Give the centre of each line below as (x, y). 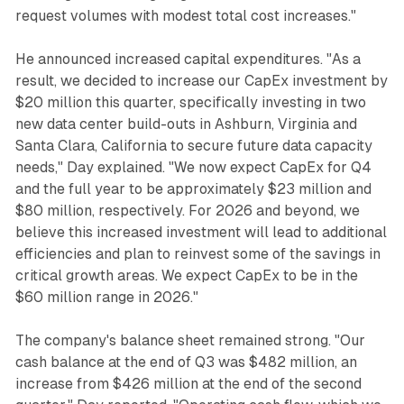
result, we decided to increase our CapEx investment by (201, 80)
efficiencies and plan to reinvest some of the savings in (197, 253)
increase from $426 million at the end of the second (188, 383)
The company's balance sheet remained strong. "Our (190, 340)
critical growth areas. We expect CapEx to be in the (186, 275)
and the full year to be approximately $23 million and (193, 188)
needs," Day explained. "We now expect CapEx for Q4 (193, 167)
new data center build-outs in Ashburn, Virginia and (186, 124)
